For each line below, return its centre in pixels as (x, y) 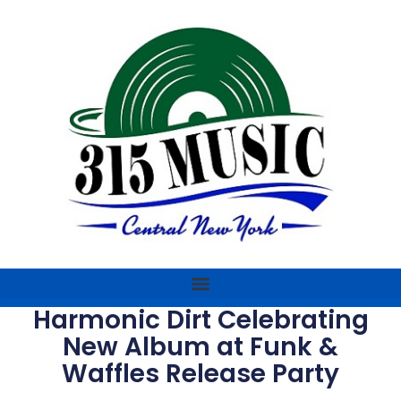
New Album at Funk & (200, 347)
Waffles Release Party (200, 374)
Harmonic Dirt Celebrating (200, 320)
